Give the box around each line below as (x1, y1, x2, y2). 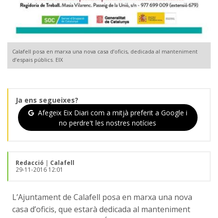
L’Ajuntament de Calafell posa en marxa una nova (12, 191, 192, 202)
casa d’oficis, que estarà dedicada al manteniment (12, 203, 190, 215)
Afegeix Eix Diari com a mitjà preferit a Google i (36, 108, 188, 117)
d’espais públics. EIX (12, 56, 63, 64)
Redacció (16, 158, 44, 167)
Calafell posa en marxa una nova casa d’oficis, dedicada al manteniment (12, 48, 198, 55)
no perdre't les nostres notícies (59, 118, 157, 127)
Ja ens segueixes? (16, 95, 78, 105)
